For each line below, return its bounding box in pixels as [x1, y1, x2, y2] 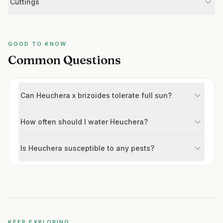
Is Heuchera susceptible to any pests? [20, 144, 154, 152]
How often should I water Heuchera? [20, 117, 148, 126]
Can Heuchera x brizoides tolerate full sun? [20, 91, 172, 100]
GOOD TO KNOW [8, 40, 67, 47]
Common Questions [8, 53, 121, 67]
